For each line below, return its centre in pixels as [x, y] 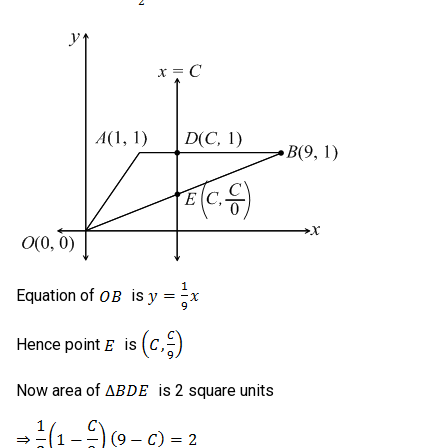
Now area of [60, 391]
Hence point [60, 345]
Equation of [57, 296]
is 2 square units [212, 391]
